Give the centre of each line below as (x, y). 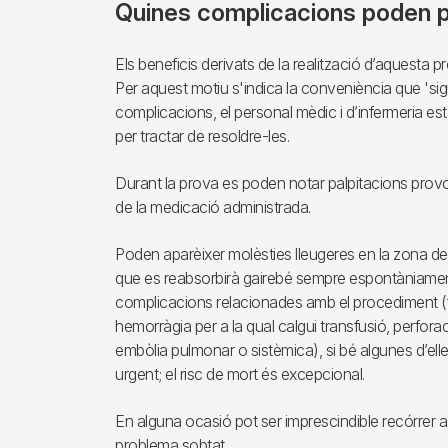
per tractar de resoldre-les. (202, 135)
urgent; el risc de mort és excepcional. (240, 373)
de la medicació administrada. (213, 206)
